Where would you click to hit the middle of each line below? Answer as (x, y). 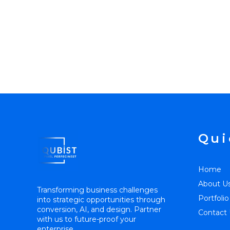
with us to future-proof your (87, 219)
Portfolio (213, 198)
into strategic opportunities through (101, 200)
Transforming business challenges (97, 190)
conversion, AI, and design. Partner (99, 209)
